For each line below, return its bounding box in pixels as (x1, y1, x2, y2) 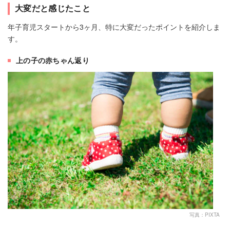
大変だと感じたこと (15, 2, 90, 14)
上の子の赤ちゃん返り (16, 55, 89, 66)
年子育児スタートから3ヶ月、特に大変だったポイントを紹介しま (8, 22, 220, 32)
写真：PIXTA (189, 210, 220, 218)
